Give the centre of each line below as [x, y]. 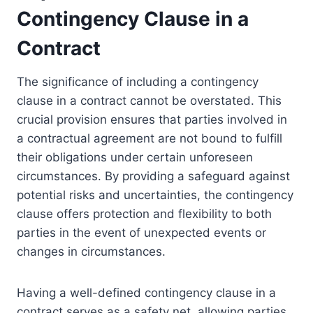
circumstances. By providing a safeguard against [153, 176]
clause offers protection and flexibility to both [144, 214]
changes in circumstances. [91, 252]
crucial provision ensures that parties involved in [152, 120]
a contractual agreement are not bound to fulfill [150, 139]
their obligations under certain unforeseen [135, 158]
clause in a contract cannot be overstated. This [149, 101]
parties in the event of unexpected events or [141, 233]
